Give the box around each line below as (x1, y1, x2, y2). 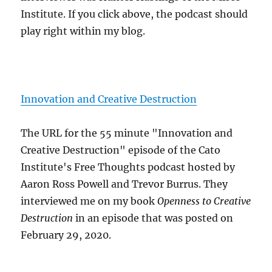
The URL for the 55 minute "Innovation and (21, 127, 233, 140)
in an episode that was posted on (73, 212, 234, 225)
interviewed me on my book (21, 195, 158, 208)
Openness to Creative (157, 195, 251, 208)
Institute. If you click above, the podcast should (21, 8, 248, 21)
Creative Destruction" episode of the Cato (21, 144, 221, 157)
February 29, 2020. (21, 229, 112, 242)
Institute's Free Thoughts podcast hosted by (21, 161, 236, 174)
